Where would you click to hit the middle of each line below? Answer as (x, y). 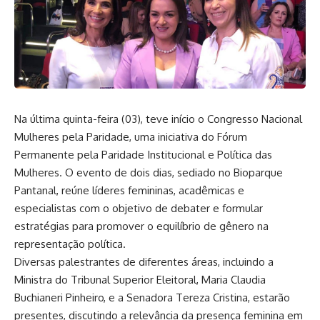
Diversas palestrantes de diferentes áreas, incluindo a (144, 262)
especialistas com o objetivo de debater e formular (139, 208)
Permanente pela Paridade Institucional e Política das (143, 155)
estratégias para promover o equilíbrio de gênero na (141, 226)
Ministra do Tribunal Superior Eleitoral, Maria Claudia (140, 280)
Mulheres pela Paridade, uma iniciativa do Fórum (131, 137)
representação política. (70, 244)
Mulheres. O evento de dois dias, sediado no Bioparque (149, 172)
